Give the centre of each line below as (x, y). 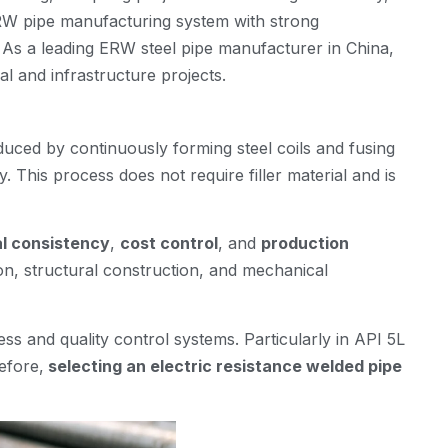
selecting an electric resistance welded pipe (223, 365)
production (305, 243)
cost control (169, 243)
